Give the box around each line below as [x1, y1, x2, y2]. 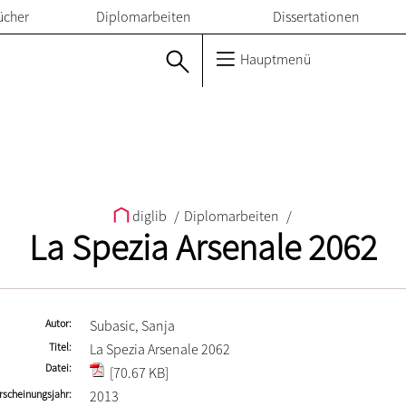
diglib [129, 207, 169, 225]
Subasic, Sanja [90, 316, 175, 334]
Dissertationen [273, 7, 360, 25]
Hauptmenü [237, 50, 311, 68]
